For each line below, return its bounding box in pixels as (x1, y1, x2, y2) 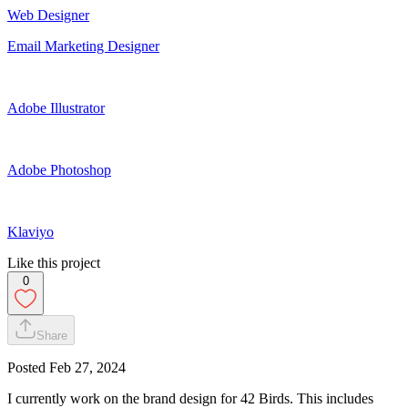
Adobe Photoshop (7, 161, 111, 178)
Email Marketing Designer (7, 37, 159, 54)
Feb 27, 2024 (49, 359, 126, 375)
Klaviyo (7, 223, 54, 240)
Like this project (7, 254, 100, 270)
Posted (7, 359, 49, 375)
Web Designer (7, 6, 89, 23)
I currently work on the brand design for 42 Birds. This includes (7, 390, 373, 406)
